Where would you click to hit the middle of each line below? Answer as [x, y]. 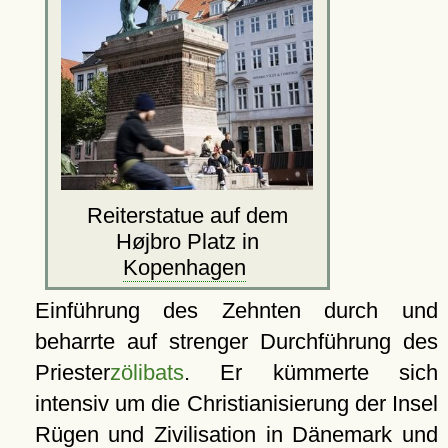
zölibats [146, 373]
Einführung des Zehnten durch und [236, 311]
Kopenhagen [184, 268]
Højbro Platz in [187, 242]
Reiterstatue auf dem [187, 216]
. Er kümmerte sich [310, 373]
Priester [72, 373]
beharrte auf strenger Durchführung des [236, 342]
